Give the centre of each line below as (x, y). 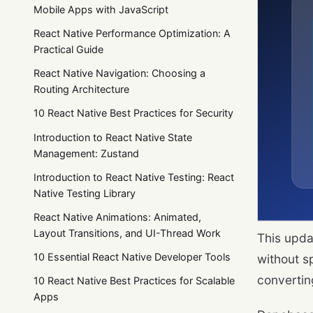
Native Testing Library (85, 193)
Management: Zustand (86, 153)
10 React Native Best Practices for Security (133, 113)
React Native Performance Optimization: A (132, 34)
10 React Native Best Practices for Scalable (134, 281)
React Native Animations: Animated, (117, 217)
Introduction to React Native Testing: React (134, 177)
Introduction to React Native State (113, 137)
